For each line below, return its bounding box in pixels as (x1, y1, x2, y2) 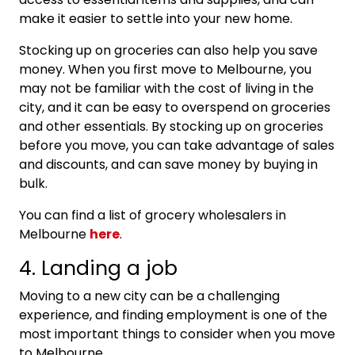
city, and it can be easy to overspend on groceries (19, 97, 330, 116)
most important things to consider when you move (19, 324, 335, 343)
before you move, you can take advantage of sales (19, 136, 334, 155)
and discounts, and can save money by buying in (19, 155, 318, 174)
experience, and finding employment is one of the (19, 305, 327, 324)
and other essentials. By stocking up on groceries (19, 116, 323, 136)
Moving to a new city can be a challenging (19, 286, 280, 305)
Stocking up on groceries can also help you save (19, 40, 318, 59)
